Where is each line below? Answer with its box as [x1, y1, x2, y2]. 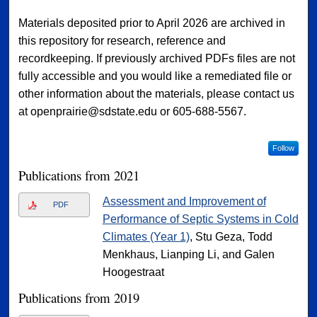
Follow [272, 144, 294, 153]
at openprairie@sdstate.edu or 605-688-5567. [18, 105, 247, 117]
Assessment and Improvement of [102, 195, 266, 208]
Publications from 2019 [18, 289, 140, 307]
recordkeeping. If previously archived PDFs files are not [18, 52, 296, 64]
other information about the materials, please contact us [18, 87, 295, 100]
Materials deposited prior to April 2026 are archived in [18, 16, 286, 29]
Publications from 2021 [18, 166, 140, 185]
